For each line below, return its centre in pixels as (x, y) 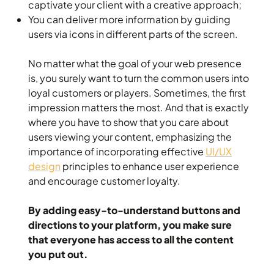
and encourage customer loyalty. (104, 180)
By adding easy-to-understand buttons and (134, 210)
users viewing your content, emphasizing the (130, 136)
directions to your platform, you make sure (130, 224)
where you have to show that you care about (128, 122)
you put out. (59, 254)
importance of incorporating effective (117, 151)
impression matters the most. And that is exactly (139, 107)
